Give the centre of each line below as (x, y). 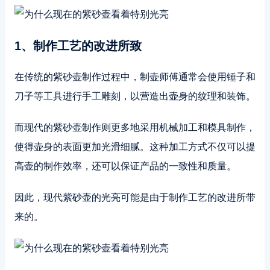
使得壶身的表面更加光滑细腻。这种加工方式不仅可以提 (135, 147)
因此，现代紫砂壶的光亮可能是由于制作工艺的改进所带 (135, 197)
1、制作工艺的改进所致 (78, 46)
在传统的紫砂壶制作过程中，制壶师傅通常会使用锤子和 (135, 77)
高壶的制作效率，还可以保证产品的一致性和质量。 (125, 166)
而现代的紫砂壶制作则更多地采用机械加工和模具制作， (135, 127)
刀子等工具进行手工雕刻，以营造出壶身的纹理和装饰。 (135, 96)
